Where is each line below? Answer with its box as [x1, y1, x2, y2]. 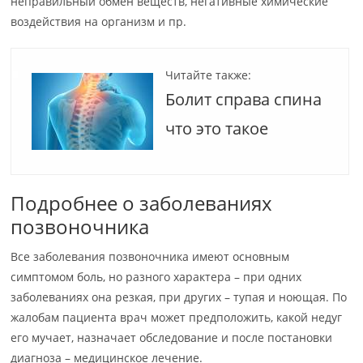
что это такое [165, 117, 269, 139]
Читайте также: [165, 67, 252, 83]
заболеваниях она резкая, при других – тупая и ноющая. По [11, 289, 348, 305]
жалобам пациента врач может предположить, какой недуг [11, 310, 343, 325]
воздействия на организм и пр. [11, 14, 187, 29]
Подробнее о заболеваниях [11, 190, 273, 216]
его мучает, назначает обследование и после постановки [11, 330, 333, 345]
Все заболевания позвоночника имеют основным [11, 249, 290, 264]
